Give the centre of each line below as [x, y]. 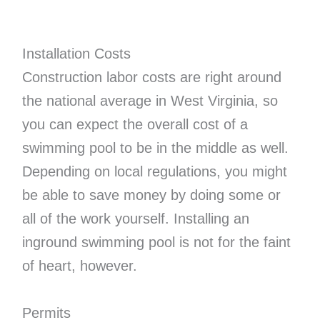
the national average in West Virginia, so [150, 100]
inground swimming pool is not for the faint [156, 242]
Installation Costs [76, 53]
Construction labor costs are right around [151, 77]
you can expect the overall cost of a [135, 124]
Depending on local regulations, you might [154, 171]
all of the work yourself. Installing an [135, 218]
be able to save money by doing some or [151, 195]
